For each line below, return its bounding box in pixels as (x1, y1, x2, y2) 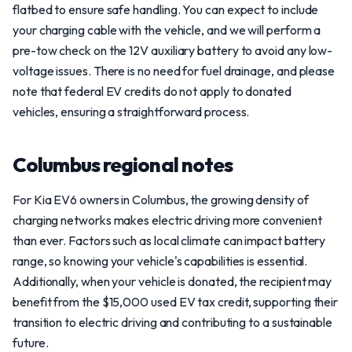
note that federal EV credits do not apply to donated (13, 83, 291, 99)
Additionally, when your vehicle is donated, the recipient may (13, 273, 332, 289)
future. (13, 335, 49, 350)
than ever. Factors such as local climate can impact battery (13, 233, 326, 248)
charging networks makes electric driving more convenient (13, 212, 322, 228)
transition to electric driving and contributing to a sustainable (13, 314, 332, 330)
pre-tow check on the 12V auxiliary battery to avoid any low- (13, 42, 333, 58)
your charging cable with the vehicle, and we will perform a (13, 22, 321, 38)
